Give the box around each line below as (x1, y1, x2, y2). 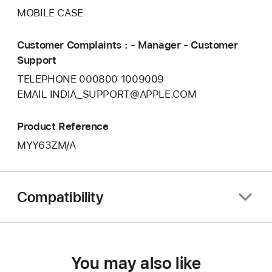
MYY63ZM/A (17, 139, 76, 152)
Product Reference (17, 120, 109, 132)
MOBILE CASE (17, 7, 83, 19)
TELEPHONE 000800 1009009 (17, 73, 165, 86)
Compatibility (17, 188, 103, 206)
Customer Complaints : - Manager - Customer (17, 38, 238, 51)
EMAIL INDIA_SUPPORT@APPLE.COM (17, 88, 197, 101)
